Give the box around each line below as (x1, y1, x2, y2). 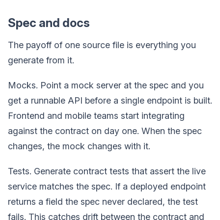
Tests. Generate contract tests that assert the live (8, 165, 206, 176)
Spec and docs (8, 15, 90, 30)
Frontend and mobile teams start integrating (8, 110, 185, 121)
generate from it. (8, 55, 74, 65)
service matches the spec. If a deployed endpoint (8, 181, 206, 192)
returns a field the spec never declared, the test (8, 196, 198, 207)
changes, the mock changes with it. (8, 140, 150, 151)
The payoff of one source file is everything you (8, 39, 196, 50)
